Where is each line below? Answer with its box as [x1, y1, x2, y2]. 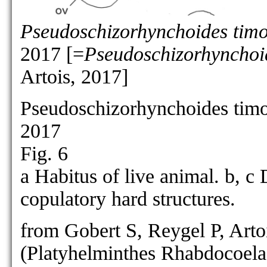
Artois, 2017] [20, 66, 128, 88]
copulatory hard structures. [20, 188, 235, 210]
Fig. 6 [20, 142, 68, 164]
